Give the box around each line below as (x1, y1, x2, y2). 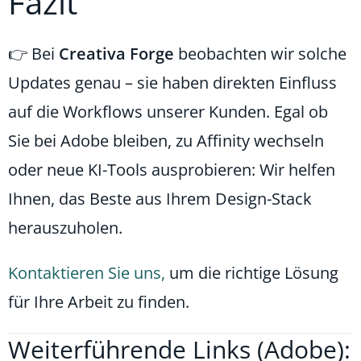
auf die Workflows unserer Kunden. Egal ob (8, 100, 328, 122)
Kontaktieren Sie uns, (8, 261, 165, 284)
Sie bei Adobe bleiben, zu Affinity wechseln (8, 129, 324, 151)
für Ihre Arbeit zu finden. (8, 290, 189, 313)
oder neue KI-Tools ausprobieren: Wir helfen (8, 158, 335, 180)
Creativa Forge (59, 42, 174, 64)
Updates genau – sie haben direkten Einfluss (8, 71, 337, 93)
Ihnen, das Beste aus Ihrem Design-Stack (8, 187, 312, 210)
